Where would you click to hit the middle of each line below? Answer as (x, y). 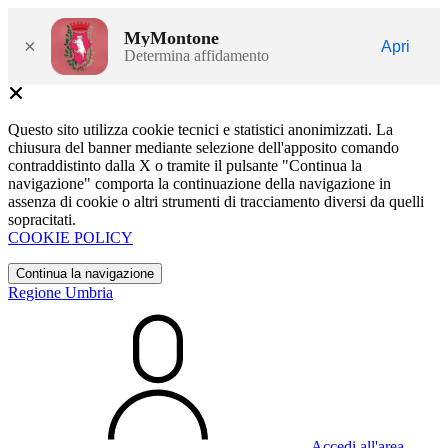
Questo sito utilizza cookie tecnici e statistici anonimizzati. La (200, 129)
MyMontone (171, 37)
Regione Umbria (60, 292)
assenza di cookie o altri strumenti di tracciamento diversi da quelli (216, 201)
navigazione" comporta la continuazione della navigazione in (199, 183)
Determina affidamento (196, 55)
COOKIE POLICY (70, 237)
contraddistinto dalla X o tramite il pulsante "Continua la (185, 165)
